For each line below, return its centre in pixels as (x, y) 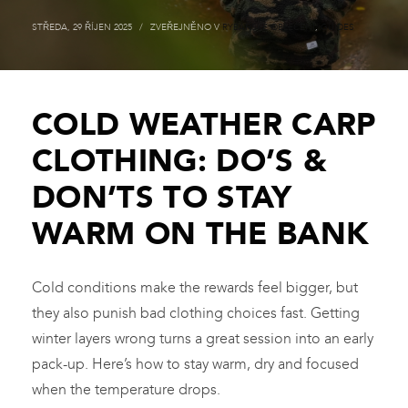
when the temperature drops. (126, 390)
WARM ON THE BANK (201, 234)
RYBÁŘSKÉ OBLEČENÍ (269, 28)
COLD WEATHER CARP (204, 125)
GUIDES (337, 28)
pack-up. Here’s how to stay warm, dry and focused (195, 364)
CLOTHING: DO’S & (180, 161)
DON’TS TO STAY (162, 198)
